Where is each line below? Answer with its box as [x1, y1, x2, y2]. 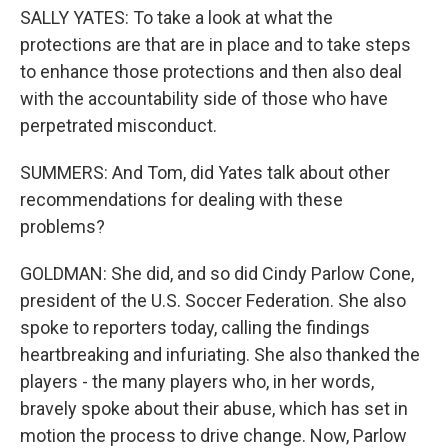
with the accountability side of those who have [20, 88, 388, 109]
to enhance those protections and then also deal [20, 61, 402, 82]
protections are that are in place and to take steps [20, 34, 411, 55]
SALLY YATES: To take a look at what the [20, 7, 333, 28]
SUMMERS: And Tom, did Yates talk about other [20, 162, 390, 183]
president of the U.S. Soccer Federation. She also [20, 290, 406, 311]
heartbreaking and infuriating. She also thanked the [20, 344, 420, 365]
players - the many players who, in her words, [20, 371, 374, 392]
